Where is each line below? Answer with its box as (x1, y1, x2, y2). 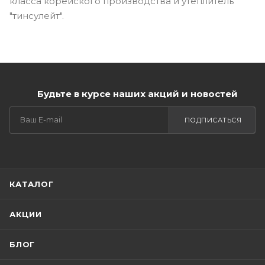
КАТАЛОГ (9, 179, 54, 189)
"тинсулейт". (9, 9, 64, 21)
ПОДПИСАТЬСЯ (184, 116, 241, 124)
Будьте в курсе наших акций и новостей (37, 88, 238, 99)
